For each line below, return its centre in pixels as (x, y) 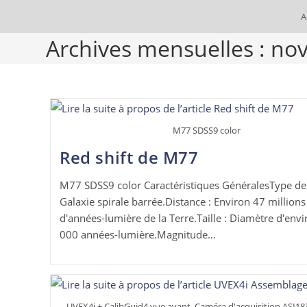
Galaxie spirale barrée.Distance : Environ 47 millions (182, 201)
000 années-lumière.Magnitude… (137, 234)
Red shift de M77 (129, 157)
